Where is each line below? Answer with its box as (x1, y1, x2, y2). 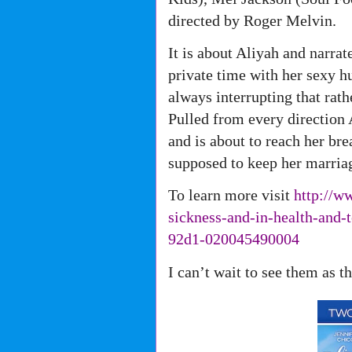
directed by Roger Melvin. (167, 11, 336, 29)
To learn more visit (167, 186, 294, 204)
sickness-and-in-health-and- (167, 208, 346, 226)
